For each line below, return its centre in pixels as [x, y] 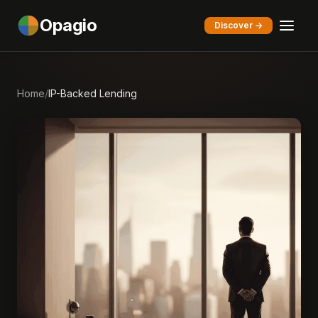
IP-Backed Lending [93, 93]
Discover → [238, 25]
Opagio [68, 25]
